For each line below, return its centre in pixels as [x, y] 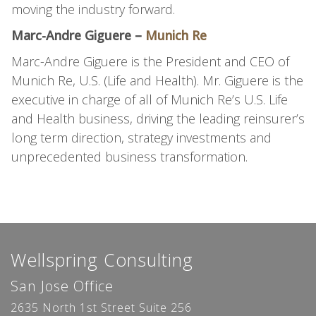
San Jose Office [62, 286]
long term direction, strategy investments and [141, 138]
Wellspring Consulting [102, 260]
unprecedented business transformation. [129, 157]
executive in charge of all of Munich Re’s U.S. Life [149, 99]
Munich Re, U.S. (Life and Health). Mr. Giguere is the [157, 80]
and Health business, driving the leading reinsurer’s [158, 119]
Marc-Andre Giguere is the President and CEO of [150, 61]
